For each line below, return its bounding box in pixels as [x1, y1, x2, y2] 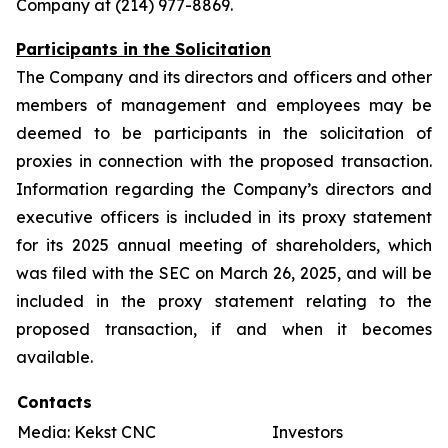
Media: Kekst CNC [17, 422, 156, 442]
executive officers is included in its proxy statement [16, 207, 432, 227]
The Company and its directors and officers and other [16, 67, 432, 87]
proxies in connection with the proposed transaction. [16, 151, 432, 171]
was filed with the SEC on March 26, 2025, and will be [16, 263, 432, 283]
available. [16, 347, 93, 367]
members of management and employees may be [16, 95, 432, 115]
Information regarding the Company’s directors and [16, 179, 432, 199]
